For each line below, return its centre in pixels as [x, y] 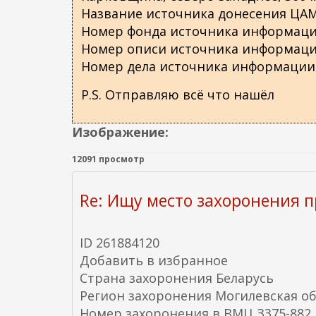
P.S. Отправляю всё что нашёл [178, 95]
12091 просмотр [108, 159]
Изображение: [122, 132]
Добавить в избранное [154, 260]
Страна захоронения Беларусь [177, 278]
